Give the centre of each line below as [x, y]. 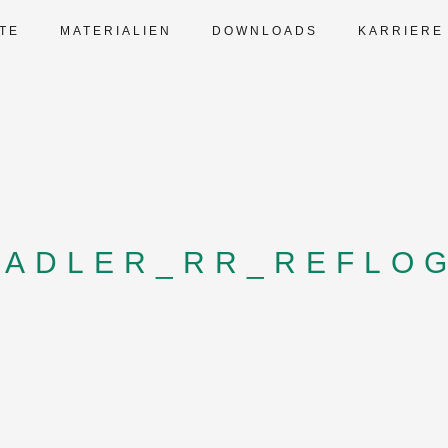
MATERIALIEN [116, 31]
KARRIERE [401, 31]
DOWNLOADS [265, 31]
